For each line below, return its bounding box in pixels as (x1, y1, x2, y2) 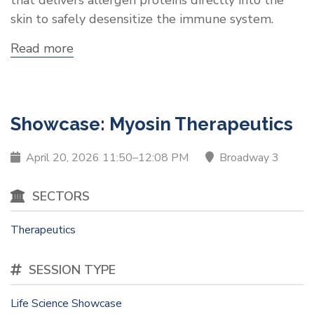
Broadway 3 (217, 149, 279, 165)
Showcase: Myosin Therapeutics (11, 113, 293, 135)
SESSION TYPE (29, 261, 116, 278)
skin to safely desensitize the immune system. (11, 10, 273, 27)
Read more (11, 39, 74, 57)
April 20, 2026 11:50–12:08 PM (26, 149, 189, 165)
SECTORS (32, 187, 90, 205)
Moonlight (74, 64, 133, 82)
